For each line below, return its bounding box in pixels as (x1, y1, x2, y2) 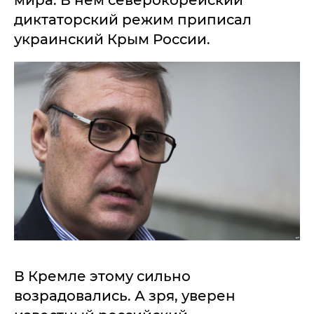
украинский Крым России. (14, 31, 210, 48)
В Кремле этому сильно (14, 268, 191, 285)
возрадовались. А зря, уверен (14, 287, 235, 304)
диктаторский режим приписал (14, 11, 252, 28)
